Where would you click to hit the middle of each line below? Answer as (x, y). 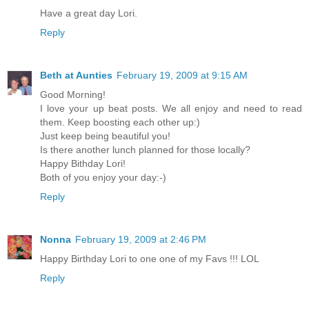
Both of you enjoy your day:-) (103, 177)
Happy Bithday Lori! (83, 163)
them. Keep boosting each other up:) (120, 122)
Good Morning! (73, 94)
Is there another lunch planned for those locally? (145, 149)
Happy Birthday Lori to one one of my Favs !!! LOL (150, 258)
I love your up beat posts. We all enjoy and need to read (171, 108)
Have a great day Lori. (89, 13)
